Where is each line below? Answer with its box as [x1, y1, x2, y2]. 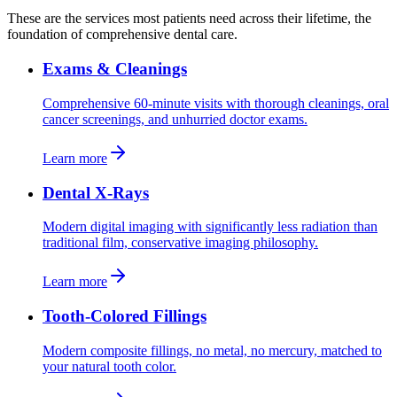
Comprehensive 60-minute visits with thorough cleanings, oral [43, 95, 389, 111]
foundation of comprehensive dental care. [7, 27, 237, 43]
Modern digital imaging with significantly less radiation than [43, 219, 378, 235]
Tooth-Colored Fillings [43, 307, 206, 326]
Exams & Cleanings [43, 59, 187, 79]
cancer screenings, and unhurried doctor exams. [43, 111, 307, 127]
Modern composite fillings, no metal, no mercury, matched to [43, 342, 382, 358]
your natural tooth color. [43, 358, 176, 374]
